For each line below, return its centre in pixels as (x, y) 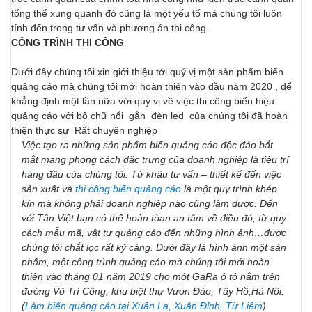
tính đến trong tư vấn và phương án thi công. (110, 28)
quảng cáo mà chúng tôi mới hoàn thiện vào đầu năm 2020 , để (151, 86)
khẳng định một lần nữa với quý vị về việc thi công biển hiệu (143, 101)
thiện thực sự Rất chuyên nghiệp (84, 130)
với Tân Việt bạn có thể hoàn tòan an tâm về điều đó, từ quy (154, 218)
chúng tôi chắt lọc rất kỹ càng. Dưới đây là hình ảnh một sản (154, 247)
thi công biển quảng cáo (128, 189)
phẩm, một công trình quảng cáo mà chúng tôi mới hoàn (146, 262)
